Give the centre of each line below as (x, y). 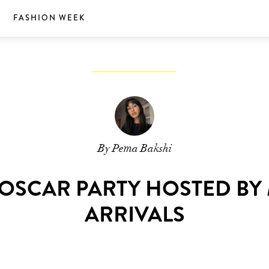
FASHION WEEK (49, 18)
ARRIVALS (134, 214)
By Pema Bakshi (134, 148)
